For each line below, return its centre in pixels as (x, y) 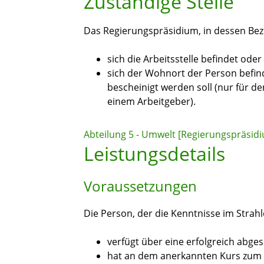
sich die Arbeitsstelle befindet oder (184, 59)
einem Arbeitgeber (149, 102)
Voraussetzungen (140, 186)
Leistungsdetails (154, 154)
